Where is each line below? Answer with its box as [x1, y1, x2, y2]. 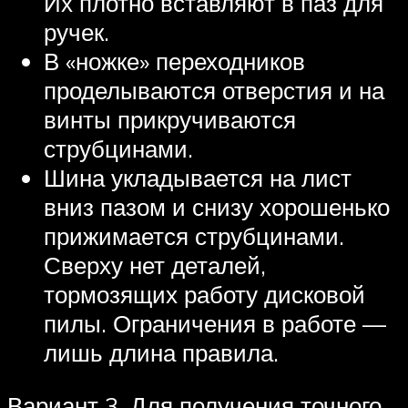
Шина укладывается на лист [44, 163, 352, 193]
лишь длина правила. [44, 338, 279, 368]
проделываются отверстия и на [44, 76, 384, 106]
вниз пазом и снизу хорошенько [44, 192, 390, 222]
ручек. [44, 17, 109, 47]
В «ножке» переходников [44, 46, 305, 76]
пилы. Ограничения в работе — [44, 309, 386, 339]
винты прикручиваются [44, 105, 296, 135]
